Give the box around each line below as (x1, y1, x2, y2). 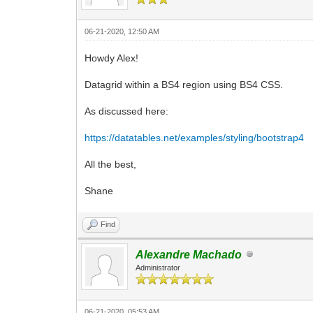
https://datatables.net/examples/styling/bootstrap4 (85, 131, 305, 143)
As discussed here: (85, 105, 169, 117)
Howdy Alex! (85, 52, 139, 64)
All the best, (85, 158, 137, 170)
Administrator (136, 263, 181, 272)
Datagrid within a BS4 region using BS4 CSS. (85, 78, 284, 90)
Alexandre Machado (136, 248, 242, 261)
